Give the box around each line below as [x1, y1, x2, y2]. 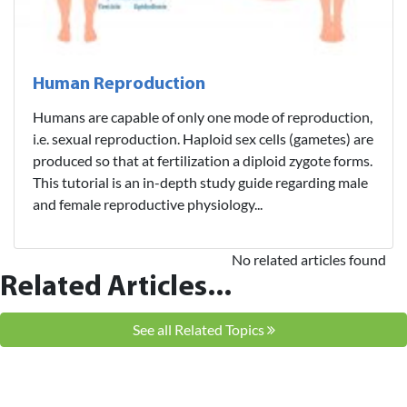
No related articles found [232, 250, 386, 268]
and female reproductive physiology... [33, 194, 263, 213]
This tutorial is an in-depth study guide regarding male [33, 173, 368, 191]
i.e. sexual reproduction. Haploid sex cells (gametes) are [33, 129, 373, 147]
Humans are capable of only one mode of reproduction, [33, 107, 372, 125]
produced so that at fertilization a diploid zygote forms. [33, 151, 372, 169]
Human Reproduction [33, 74, 205, 94]
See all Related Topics [132, 320, 267, 338]
